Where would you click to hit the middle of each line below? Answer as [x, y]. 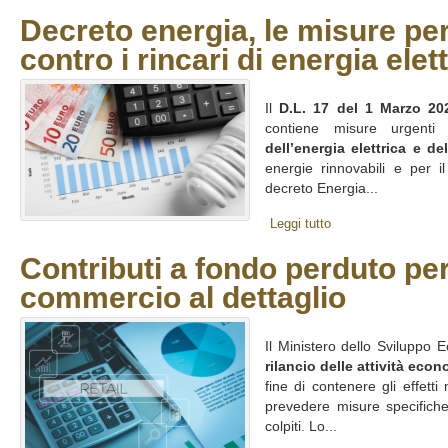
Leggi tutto [300, 223]
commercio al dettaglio [183, 297]
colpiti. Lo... [301, 426]
